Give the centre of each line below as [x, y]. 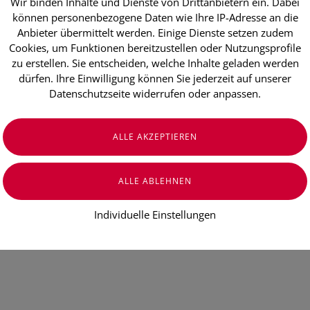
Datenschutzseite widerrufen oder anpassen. [155, 93]
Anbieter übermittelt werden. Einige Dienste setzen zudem [155, 33]
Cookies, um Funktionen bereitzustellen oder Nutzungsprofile [155, 48]
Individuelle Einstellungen [155, 215]
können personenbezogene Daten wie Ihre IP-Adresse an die [155, 17]
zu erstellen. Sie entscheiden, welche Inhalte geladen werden [155, 63]
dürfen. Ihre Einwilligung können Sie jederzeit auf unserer [155, 78]
